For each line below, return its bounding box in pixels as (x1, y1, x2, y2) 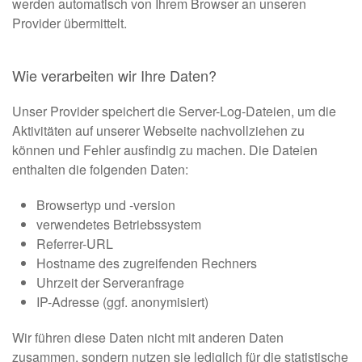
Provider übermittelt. (12, 14, 127, 33)
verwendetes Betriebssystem (36, 215, 201, 234)
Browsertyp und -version (36, 196, 175, 215)
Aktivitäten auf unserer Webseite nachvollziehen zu (12, 121, 305, 141)
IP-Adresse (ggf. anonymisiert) (36, 293, 208, 312)
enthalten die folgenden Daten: (12, 160, 188, 179)
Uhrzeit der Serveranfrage (36, 273, 184, 293)
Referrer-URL (36, 234, 113, 254)
